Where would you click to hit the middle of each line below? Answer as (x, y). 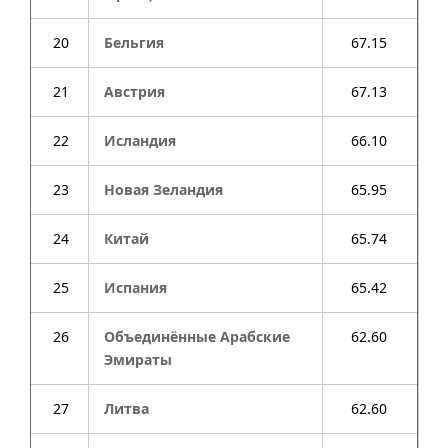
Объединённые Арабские (197, 336)
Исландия (140, 140)
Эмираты (138, 359)
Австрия (134, 91)
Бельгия (134, 42)
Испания (135, 287)
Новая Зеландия (163, 189)
